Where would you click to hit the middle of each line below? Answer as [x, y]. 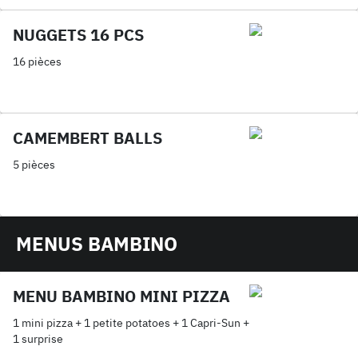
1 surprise [38, 339]
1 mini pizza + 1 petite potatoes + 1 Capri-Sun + [131, 323]
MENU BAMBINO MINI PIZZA [121, 296]
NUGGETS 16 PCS [78, 35]
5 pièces [34, 165]
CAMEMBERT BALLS [88, 138]
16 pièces [37, 62]
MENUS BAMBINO [97, 244]
